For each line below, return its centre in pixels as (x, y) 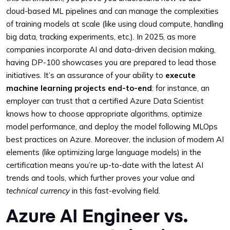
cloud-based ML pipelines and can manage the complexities (112, 11)
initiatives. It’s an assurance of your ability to (86, 75)
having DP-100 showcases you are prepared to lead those (111, 62)
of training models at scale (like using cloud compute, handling (115, 24)
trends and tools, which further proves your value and (100, 178)
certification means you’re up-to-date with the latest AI (105, 165)
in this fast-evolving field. (115, 191)
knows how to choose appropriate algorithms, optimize (104, 114)
